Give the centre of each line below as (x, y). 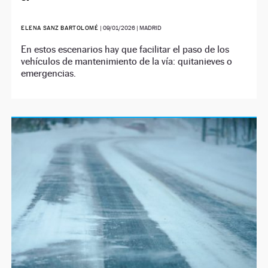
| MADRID (148, 28)
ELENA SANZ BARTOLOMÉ (60, 28)
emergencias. (49, 74)
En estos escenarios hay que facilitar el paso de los (125, 50)
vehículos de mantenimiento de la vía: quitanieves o (127, 62)
